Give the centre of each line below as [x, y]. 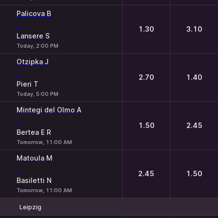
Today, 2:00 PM [37, 46]
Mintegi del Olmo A [49, 110]
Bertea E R [34, 132]
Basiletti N [34, 180]
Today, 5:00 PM [37, 94]
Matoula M [35, 158]
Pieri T [27, 84]
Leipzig [30, 207]
